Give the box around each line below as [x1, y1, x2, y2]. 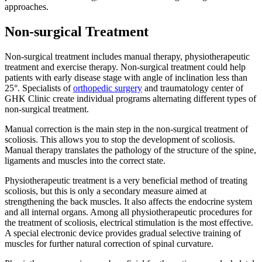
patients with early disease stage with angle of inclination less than [5, 72, 247, 82]
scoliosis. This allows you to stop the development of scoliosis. [5, 134, 235, 144]
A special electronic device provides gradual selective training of [5, 227, 241, 238]
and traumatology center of [142, 82, 243, 93]
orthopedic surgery [73, 82, 142, 93]
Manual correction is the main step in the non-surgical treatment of [5, 123, 248, 134]
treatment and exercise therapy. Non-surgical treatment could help [5, 61, 246, 72]
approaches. [5, 1, 49, 12]
